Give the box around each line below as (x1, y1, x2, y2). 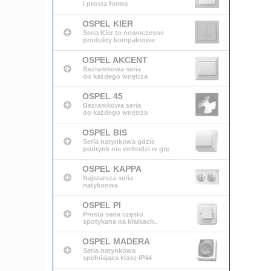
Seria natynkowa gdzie (83, 138, 155, 145)
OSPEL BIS (82, 128, 128, 137)
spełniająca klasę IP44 (83, 254, 152, 261)
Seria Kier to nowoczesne (83, 29, 165, 36)
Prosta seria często (83, 211, 144, 218)
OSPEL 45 (82, 91, 123, 101)
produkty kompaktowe (83, 36, 155, 44)
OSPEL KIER (82, 19, 134, 28)
